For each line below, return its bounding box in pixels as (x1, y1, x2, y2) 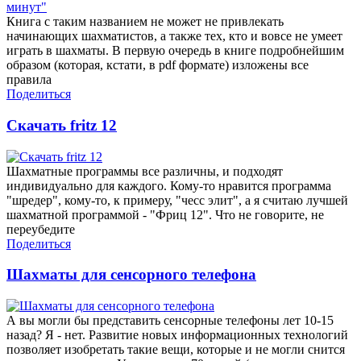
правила (6, 73, 52, 87)
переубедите (6, 222, 75, 236)
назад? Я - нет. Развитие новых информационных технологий (6, 327, 348, 342)
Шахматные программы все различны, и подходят (6, 164, 283, 178)
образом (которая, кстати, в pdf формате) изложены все (6, 58, 309, 73)
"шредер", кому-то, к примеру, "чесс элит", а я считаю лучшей (6, 193, 348, 207)
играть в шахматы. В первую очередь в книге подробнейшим (6, 44, 344, 58)
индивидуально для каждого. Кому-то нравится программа (6, 178, 331, 193)
